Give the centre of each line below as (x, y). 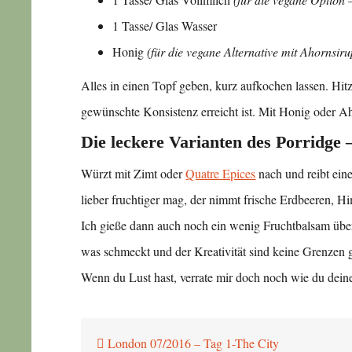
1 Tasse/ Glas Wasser (165, 25)
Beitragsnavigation (163, 328)
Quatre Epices (221, 173)
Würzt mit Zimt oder (134, 173)
